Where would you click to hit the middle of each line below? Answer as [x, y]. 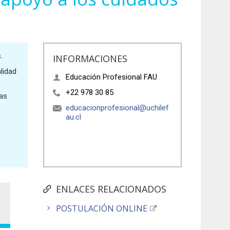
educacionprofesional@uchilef [117, 108]
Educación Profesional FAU [111, 77]
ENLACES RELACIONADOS [111, 189]
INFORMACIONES [90, 58]
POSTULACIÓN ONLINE [102, 209]
